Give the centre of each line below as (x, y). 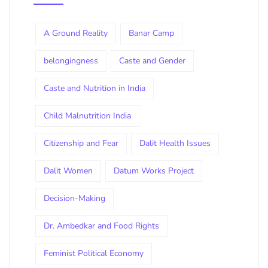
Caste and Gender (152, 61)
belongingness (71, 61)
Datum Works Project (154, 171)
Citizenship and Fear (81, 143)
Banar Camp (151, 33)
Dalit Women (68, 171)
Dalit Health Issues (175, 143)
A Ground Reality (76, 33)
